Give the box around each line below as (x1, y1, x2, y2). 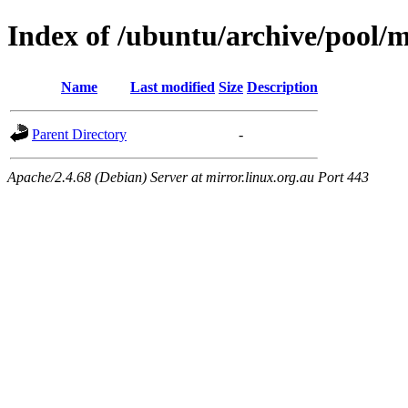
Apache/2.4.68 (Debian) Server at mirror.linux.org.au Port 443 (7, 168, 369, 185)
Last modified (130, 78, 215, 95)
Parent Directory (32, 126, 127, 142)
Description (247, 78, 318, 95)
